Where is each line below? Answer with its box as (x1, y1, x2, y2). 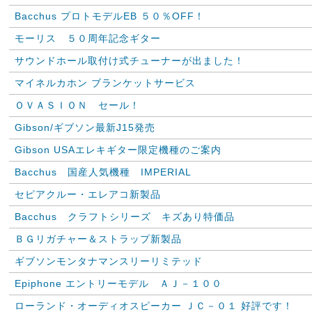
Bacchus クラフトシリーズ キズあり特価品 (15, 211, 235, 222)
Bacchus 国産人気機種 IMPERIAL (15, 166, 192, 178)
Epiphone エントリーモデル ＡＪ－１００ (15, 278, 222, 289)
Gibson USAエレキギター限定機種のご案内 (15, 144, 221, 155)
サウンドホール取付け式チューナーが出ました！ (15, 55, 244, 66)
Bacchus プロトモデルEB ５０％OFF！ (15, 10, 205, 22)
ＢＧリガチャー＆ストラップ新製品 (15, 233, 182, 244)
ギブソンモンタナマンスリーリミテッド (15, 256, 203, 267)
